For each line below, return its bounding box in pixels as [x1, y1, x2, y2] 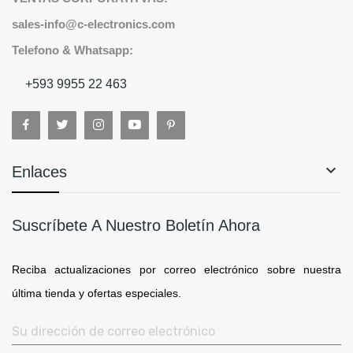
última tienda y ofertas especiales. [12, 287, 181, 300]
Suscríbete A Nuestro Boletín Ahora [12, 217, 260, 235]
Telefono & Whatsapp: [12, 43, 133, 58]
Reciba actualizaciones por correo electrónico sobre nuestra [12, 263, 341, 277]
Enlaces [12, 163, 67, 181]
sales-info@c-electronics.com [12, 17, 175, 32]
